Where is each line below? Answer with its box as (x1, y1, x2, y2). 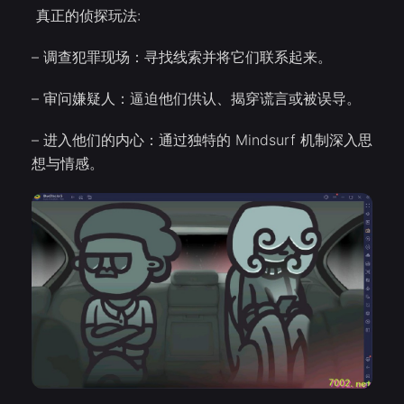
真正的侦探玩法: (32, 6, 141, 24)
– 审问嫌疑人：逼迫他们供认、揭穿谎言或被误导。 (32, 89, 361, 107)
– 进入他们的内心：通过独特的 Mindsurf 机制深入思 (32, 131, 372, 149)
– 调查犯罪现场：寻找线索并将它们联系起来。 (32, 48, 332, 66)
